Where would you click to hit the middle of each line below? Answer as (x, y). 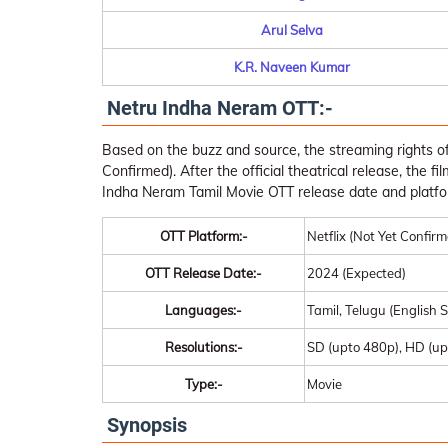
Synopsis (147, 425)
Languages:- (203, 310)
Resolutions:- (203, 347)
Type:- (203, 384)
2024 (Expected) (356, 273)
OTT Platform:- (203, 236)
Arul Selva (291, 30)
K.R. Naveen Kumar (291, 67)
